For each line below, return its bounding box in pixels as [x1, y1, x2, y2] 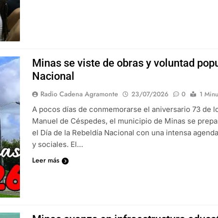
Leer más [32, 155, 60, 165]
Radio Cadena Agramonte [40, 89, 119, 99]
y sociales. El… [32, 140, 84, 149]
